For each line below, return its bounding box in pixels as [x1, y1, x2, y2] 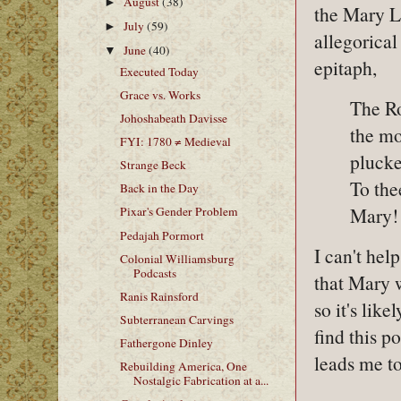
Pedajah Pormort [119, 226, 204, 243]
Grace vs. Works [119, 86, 200, 103]
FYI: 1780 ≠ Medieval [119, 133, 231, 149]
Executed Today [119, 63, 199, 80]
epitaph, [314, 55, 377, 81]
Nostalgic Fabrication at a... [132, 372, 269, 389]
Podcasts [132, 264, 176, 281]
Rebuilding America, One [119, 358, 247, 375]
